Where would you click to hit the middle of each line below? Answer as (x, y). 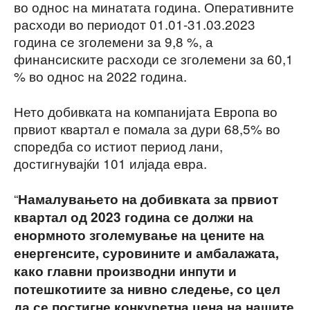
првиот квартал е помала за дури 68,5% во (147, 128)
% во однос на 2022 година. (100, 75)
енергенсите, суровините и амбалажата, (146, 253)
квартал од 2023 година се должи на (134, 217)
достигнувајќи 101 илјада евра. (110, 163)
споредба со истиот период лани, (118, 145)
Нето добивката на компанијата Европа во (146, 111)
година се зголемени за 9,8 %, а (113, 41)
